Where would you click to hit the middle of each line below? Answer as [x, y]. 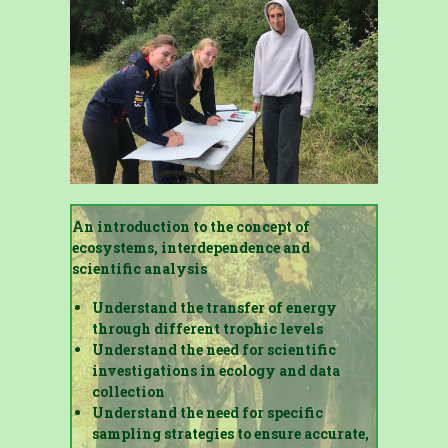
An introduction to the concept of [190, 226]
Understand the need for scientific [213, 349]
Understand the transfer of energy [214, 307]
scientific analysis [139, 268]
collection [128, 391]
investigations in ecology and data [215, 370]
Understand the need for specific [207, 412]
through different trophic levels [207, 328]
